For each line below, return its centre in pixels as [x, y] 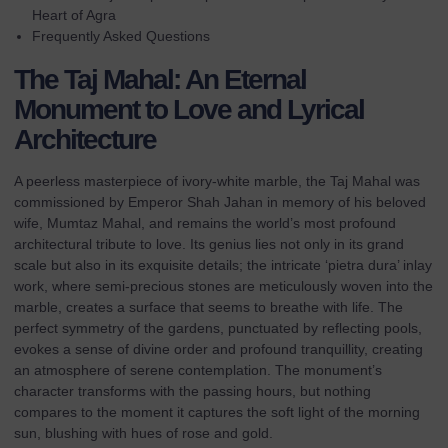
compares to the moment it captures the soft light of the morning [217, 412]
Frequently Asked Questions [121, 36]
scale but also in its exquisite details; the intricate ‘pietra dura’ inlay [223, 265]
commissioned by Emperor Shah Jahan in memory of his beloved [220, 202]
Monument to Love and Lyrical [189, 110]
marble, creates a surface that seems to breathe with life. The [208, 307]
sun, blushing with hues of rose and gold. [143, 433]
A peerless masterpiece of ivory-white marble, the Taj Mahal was [217, 181]
